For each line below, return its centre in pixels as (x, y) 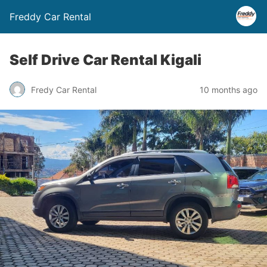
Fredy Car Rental (64, 89)
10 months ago (229, 89)
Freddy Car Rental (50, 17)
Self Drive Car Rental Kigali (105, 60)
